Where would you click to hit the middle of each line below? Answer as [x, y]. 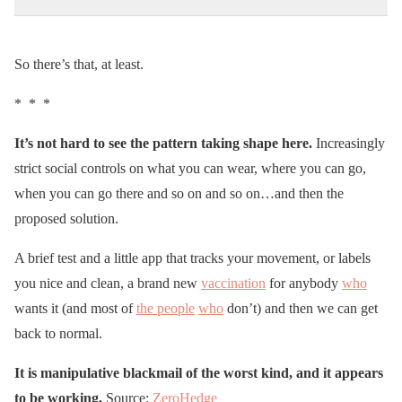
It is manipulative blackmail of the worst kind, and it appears [199, 372]
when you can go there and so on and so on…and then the [179, 193]
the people [166, 308]
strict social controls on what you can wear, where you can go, [190, 168]
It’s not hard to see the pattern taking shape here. [163, 143]
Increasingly [349, 143]
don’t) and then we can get [301, 308]
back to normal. [58, 333]
